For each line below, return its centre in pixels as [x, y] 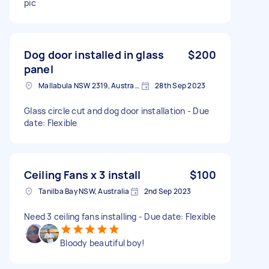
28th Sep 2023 [180, 85]
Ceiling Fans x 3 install [83, 174]
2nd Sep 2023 [168, 191]
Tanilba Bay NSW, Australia [84, 191]
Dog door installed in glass [94, 54]
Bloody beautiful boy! [103, 243]
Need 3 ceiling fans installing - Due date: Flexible [120, 216]
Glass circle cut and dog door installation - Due [116, 110]
